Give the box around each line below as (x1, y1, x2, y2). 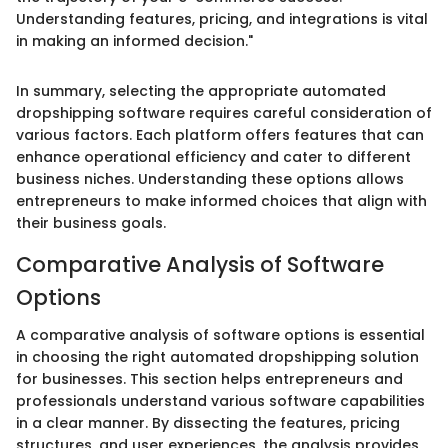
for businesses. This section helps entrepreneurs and (16, 369, 403, 390)
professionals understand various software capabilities (16, 391, 425, 412)
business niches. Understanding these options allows (16, 168, 404, 189)
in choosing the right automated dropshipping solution (16, 347, 419, 368)
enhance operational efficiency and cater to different (16, 146, 411, 167)
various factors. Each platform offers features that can (16, 124, 424, 145)
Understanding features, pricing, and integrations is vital (16, 8, 428, 29)
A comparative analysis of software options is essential (16, 325, 425, 346)
